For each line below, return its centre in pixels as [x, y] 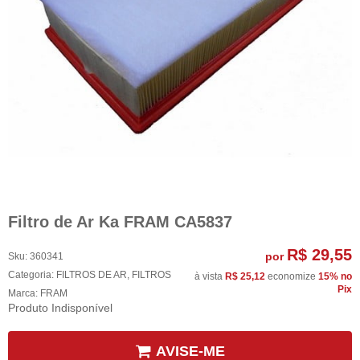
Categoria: [31, 275]
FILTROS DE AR [92, 275]
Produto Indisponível [60, 308]
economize [292, 277]
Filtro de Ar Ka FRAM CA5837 [120, 221]
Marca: [24, 294]
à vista [210, 277]
